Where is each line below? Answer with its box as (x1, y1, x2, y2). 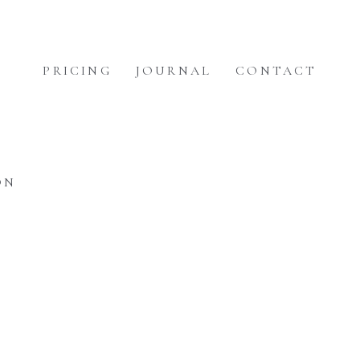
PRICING (43, 63, 112, 80)
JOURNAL (135, 63, 212, 80)
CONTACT (235, 63, 317, 80)
